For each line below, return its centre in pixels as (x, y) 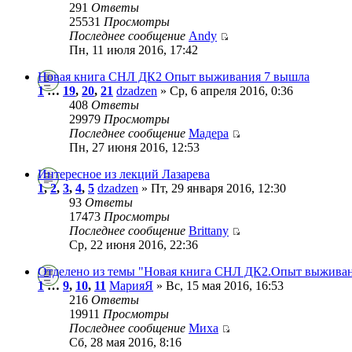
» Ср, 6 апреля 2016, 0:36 (225, 90)
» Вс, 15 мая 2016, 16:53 (218, 285)
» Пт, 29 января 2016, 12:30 (212, 188)
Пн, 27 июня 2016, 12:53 (134, 147)
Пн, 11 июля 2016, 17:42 (134, 49)
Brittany (209, 230)
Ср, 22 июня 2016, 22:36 (134, 244)
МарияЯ (131, 285)
